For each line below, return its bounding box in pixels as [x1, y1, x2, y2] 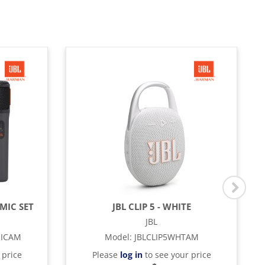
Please [92, 249, 120, 260]
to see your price [142, 249, 211, 260]
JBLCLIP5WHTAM [134, 231, 199, 243]
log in [119, 249, 143, 260]
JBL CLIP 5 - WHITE [112, 201, 191, 212]
